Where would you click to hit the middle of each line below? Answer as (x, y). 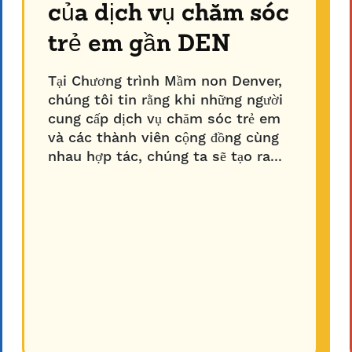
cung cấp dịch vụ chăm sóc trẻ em (165, 119)
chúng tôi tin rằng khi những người (166, 100)
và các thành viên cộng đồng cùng (164, 138)
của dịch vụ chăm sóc (169, 14)
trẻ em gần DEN (139, 45)
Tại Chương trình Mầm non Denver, (165, 81)
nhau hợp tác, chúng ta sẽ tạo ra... (165, 157)
